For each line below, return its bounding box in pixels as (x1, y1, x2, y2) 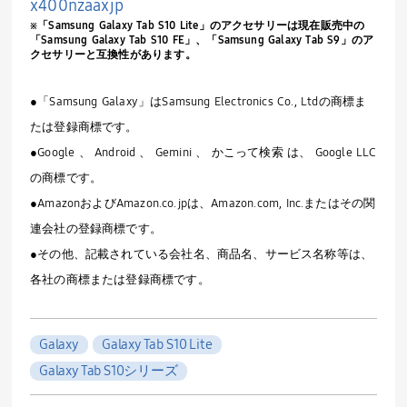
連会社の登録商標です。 (30, 222, 162, 237)
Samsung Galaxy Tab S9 (217, 34, 341, 47)
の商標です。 (30, 171, 103, 186)
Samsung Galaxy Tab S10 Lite (48, 19, 199, 33)
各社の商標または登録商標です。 (30, 273, 210, 288)
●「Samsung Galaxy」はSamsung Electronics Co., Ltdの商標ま (30, 94, 367, 110)
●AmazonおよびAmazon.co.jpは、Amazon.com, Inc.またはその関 (30, 196, 376, 212)
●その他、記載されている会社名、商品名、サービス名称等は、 (30, 247, 373, 263)
